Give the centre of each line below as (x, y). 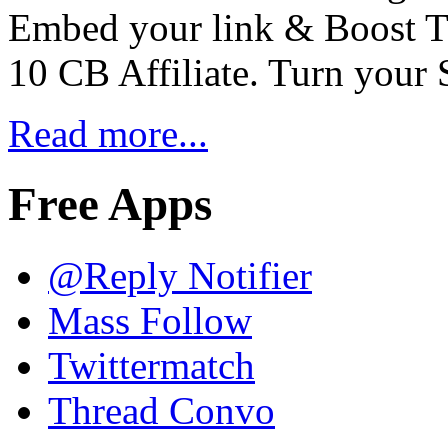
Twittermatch (151, 365)
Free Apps (110, 204)
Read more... (108, 133)
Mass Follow (150, 320)
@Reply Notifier (180, 275)
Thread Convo (161, 410)
